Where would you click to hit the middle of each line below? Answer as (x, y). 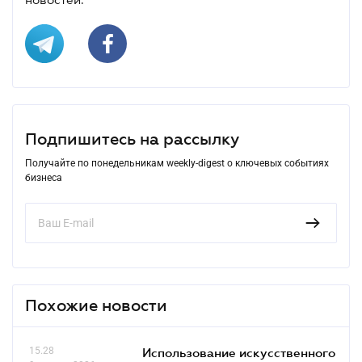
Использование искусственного (239, 352)
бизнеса (44, 177)
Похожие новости (96, 305)
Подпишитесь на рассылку (132, 139)
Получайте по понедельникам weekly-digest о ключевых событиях (177, 163)
